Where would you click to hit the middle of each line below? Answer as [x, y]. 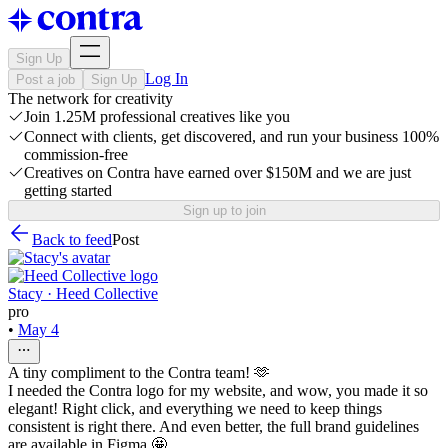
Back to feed [72, 239]
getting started [68, 190]
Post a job [45, 79]
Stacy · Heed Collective [83, 293]
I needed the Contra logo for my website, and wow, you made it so [218, 390]
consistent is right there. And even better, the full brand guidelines [213, 426]
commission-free [76, 154]
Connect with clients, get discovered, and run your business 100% [231, 136]
